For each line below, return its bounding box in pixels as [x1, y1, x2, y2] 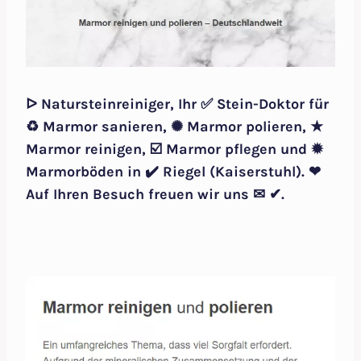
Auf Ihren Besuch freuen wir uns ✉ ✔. [26, 185, 284, 204]
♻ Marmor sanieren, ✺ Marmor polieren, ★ [26, 118, 323, 136]
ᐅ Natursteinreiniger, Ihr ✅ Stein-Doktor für [26, 95, 329, 114]
